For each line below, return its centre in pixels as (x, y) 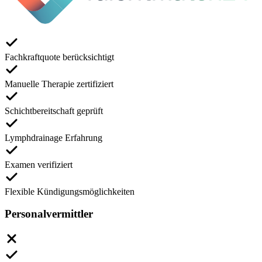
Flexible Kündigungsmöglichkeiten (70, 191)
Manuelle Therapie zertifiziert (59, 84)
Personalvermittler (49, 214)
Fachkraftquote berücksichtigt (59, 57)
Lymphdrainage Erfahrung (54, 137)
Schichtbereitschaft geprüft (54, 111)
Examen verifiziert (39, 164)
